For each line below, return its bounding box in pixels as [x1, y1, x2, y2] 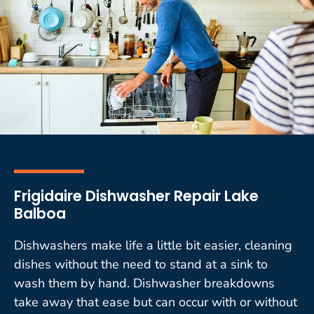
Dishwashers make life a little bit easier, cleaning [14, 236, 292, 254]
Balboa [14, 203, 66, 224]
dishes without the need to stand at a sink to [14, 255, 268, 273]
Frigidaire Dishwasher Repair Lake [14, 185, 259, 206]
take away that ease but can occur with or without [14, 293, 297, 310]
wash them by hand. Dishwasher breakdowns [14, 274, 275, 292]
